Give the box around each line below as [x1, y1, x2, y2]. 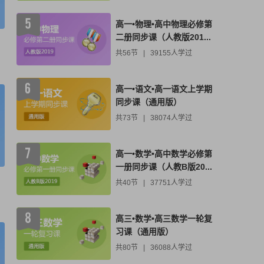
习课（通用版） [115, 226, 173, 236]
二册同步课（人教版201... [115, 32, 211, 42]
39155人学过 [150, 48, 192, 57]
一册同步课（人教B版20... [115, 161, 212, 171]
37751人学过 [150, 178, 192, 187]
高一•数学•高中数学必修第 [115, 148, 212, 159]
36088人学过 [150, 243, 192, 252]
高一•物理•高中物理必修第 [115, 19, 212, 29]
